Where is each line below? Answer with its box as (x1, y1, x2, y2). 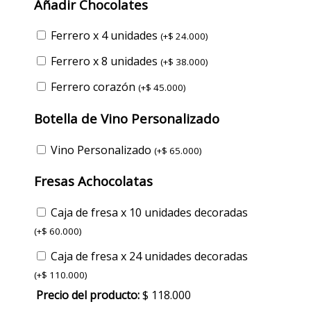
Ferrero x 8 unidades (50, 53, 160, 69)
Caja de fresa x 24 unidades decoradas (50, 249, 248, 264)
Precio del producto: (35, 287, 140, 303)
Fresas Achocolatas (33, 172, 153, 190)
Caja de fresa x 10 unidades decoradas (50, 205, 248, 221)
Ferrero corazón (50, 79, 138, 95)
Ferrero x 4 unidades (50, 28, 160, 44)
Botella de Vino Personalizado (33, 109, 219, 127)
